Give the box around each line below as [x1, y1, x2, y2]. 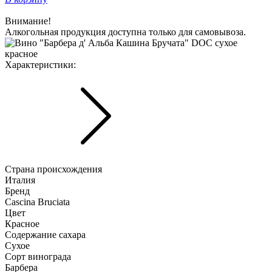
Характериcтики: [5, 59, 76, 70]
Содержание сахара [5, 229, 86, 240]
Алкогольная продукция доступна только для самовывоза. [5, 26, 246, 37]
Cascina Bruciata [5, 196, 70, 207]
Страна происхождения [5, 163, 102, 174]
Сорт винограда [5, 251, 71, 262]
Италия [5, 174, 35, 185]
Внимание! [5, 15, 51, 26]
